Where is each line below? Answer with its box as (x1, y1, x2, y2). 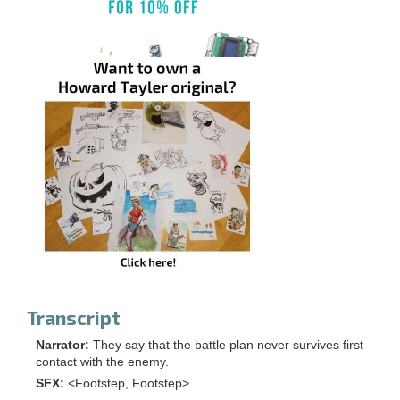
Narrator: (36, 337, 89, 352)
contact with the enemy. (36, 354, 169, 369)
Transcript (27, 305, 121, 329)
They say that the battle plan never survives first (93, 337, 363, 352)
